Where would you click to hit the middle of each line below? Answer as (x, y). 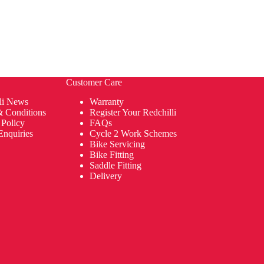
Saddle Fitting (115, 165)
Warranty (108, 101)
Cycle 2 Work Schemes (133, 133)
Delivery (107, 176)
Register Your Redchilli (133, 112)
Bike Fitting (111, 154)
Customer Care (94, 82)
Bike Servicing (117, 144)
